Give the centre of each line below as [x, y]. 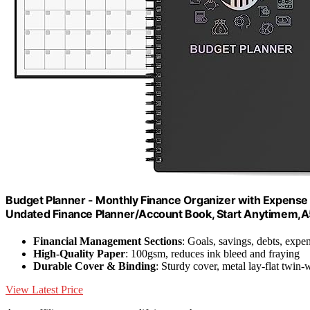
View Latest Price [44, 290]
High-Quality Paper [79, 254]
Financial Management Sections [108, 241]
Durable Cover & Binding [94, 266]
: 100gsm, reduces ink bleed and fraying [212, 254]
